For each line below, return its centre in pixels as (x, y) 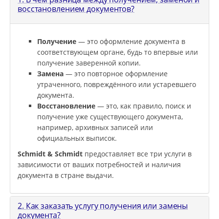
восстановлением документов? (76, 9)
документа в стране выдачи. (66, 175)
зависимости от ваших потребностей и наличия (99, 165)
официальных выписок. (77, 138)
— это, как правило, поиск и (143, 106)
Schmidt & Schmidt (50, 154)
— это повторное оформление (116, 74)
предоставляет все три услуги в (137, 154)
